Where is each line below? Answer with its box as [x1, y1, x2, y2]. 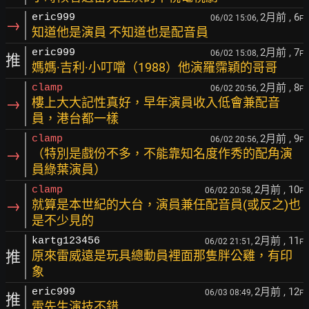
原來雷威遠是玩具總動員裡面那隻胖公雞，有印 [32, 248, 292, 263]
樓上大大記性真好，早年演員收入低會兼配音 [32, 95, 280, 110]
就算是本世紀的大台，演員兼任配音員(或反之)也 [32, 197, 301, 212]
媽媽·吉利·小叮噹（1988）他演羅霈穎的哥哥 [32, 60, 277, 74]
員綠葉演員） [32, 162, 106, 177]
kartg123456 [32, 235, 100, 247]
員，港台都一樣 [32, 111, 119, 126]
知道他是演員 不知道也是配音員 [32, 25, 208, 39]
